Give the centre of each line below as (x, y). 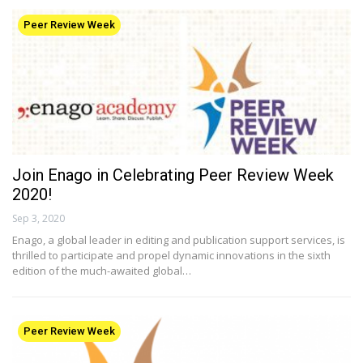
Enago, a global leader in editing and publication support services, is (179, 239)
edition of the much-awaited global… (102, 270)
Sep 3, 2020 (38, 218)
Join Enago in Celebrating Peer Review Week (173, 175)
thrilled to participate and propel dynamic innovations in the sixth (171, 255)
